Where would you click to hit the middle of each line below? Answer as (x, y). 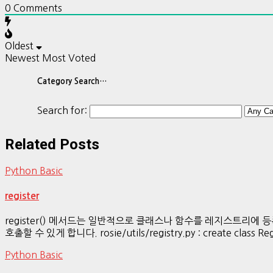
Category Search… (72, 82)
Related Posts (52, 144)
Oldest (19, 46)
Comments (37, 8)
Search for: (62, 110)
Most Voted (69, 58)
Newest (22, 58)
